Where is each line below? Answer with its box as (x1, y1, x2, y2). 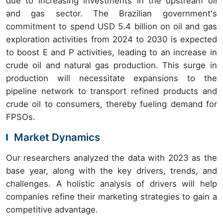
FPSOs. (6, 112, 38, 122)
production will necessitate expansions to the (6, 73, 217, 84)
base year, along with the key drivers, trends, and (6, 166, 217, 176)
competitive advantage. (6, 205, 98, 215)
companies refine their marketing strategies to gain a (6, 192, 217, 202)
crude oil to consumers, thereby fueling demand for (6, 99, 217, 110)
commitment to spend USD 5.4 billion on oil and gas (6, 21, 217, 32)
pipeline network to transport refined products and (6, 86, 217, 97)
